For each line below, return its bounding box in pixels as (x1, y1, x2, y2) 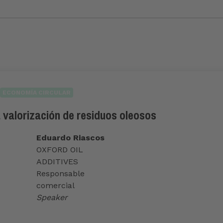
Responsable (36, 169, 85, 179)
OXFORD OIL (36, 145, 84, 155)
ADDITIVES (36, 157, 79, 167)
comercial (36, 181, 75, 191)
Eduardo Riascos (36, 133, 105, 143)
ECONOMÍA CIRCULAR (2, 89, 71, 97)
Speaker (36, 193, 68, 203)
